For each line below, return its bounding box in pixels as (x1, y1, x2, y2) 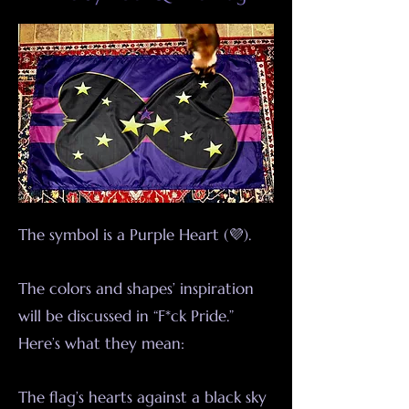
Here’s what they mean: (18, 333, 184, 353)
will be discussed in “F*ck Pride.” (18, 306, 234, 326)
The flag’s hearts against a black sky (18, 387, 267, 407)
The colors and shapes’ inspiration (18, 278, 254, 299)
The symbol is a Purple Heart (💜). (18, 225, 251, 245)
